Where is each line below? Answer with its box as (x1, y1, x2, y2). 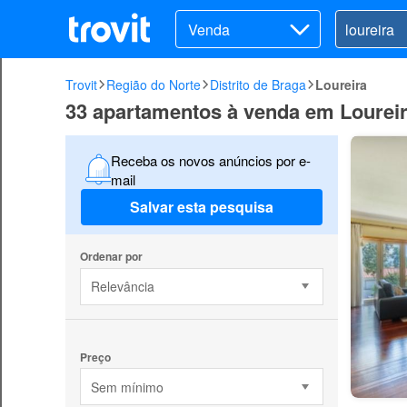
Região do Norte (106, 75, 201, 94)
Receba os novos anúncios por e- (110, 150, 311, 170)
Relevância (90, 277, 154, 296)
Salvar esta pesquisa (130, 196, 273, 218)
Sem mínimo (90, 377, 164, 396)
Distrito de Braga (210, 75, 306, 94)
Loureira (315, 75, 367, 94)
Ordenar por (79, 247, 143, 264)
